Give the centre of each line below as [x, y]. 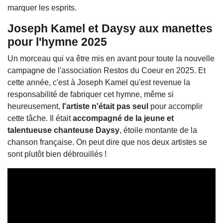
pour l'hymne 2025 [57, 42]
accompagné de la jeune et [123, 118]
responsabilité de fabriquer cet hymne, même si [91, 95]
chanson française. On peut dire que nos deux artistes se [107, 142]
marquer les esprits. [42, 8]
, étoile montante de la [158, 130]
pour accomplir [176, 107]
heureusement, [35, 107]
